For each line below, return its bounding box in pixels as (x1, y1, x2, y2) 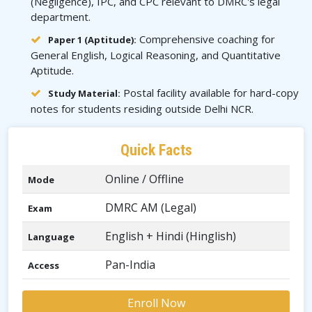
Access (28, 259, 59, 272)
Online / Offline (105, 171, 184, 187)
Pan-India (105, 257, 155, 272)
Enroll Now (127, 295, 185, 311)
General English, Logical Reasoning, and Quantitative (31, 48, 281, 62)
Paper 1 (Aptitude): (48, 33, 136, 46)
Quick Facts (120, 141, 192, 159)
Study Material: (48, 87, 120, 100)
